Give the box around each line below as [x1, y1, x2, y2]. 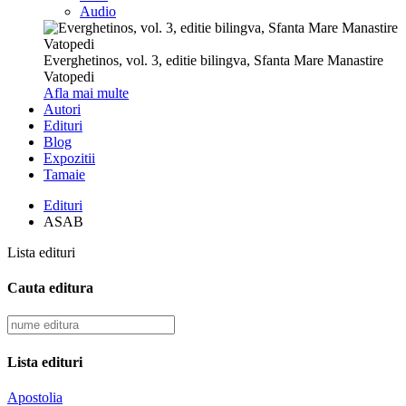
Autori [43, 101, 81, 117]
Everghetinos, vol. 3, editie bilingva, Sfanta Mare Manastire [43, 52, 383, 68]
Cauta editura [7, 280, 93, 296]
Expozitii [43, 150, 95, 166]
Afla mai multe [43, 84, 129, 101]
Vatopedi [43, 68, 94, 84]
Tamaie [43, 166, 85, 182]
